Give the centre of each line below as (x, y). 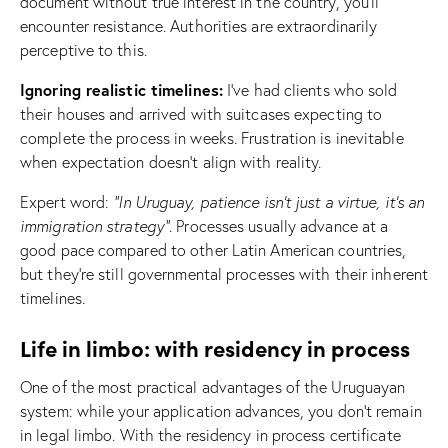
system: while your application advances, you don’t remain (221, 410)
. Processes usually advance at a (279, 225)
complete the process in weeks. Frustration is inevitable (212, 137)
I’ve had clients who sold (310, 89)
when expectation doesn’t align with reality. (171, 161)
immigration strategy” (95, 225)
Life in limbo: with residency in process (215, 347)
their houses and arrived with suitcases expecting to (201, 113)
